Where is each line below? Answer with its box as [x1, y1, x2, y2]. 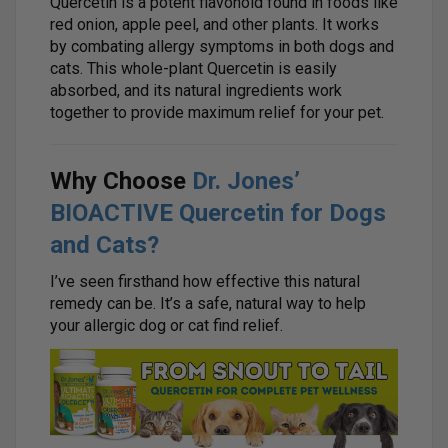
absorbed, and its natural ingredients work [50, 80, 342, 100]
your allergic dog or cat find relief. [50, 315, 283, 335]
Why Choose [50, 166, 192, 195]
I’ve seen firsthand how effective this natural [50, 271, 360, 291]
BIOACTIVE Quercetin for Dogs [50, 198, 386, 227]
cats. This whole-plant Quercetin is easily [50, 58, 337, 78]
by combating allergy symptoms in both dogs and [50, 36, 394, 56]
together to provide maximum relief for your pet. [50, 102, 384, 122]
